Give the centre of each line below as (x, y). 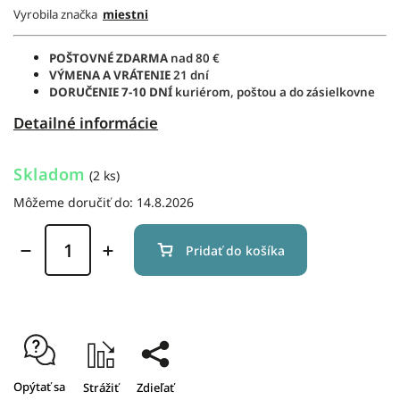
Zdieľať (155, 388)
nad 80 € (212, 58)
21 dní (190, 75)
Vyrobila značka (58, 14)
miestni (125, 14)
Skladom (50, 175)
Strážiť (101, 388)
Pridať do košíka (235, 250)
